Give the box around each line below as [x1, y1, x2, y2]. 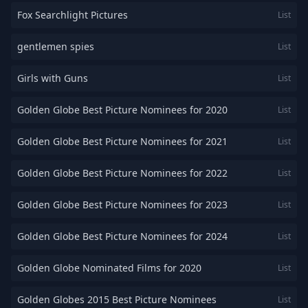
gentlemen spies [17, 40, 94, 53]
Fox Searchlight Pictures [17, 8, 128, 21]
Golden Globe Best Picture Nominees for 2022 [17, 166, 228, 179]
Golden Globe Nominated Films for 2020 [17, 261, 201, 274]
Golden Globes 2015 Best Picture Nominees [17, 293, 217, 306]
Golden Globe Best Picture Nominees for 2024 [17, 230, 228, 243]
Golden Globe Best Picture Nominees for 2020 [17, 103, 228, 116]
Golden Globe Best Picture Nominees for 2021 [17, 135, 228, 148]
